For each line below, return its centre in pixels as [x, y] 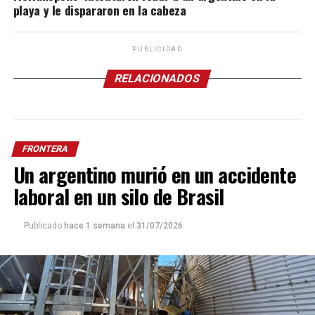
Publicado [43, 225]
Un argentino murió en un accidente [155, 174]
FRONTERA [45, 148]
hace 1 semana [95, 225]
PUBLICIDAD [157, 49]
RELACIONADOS [158, 78]
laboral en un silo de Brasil [118, 196]
